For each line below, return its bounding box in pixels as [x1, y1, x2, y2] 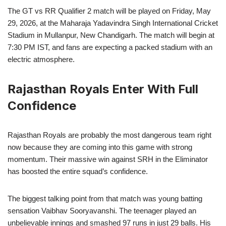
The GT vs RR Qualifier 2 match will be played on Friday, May [8, 6, 211, 15]
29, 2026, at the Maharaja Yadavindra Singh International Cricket [8, 18, 218, 27]
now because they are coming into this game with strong [8, 142, 192, 151]
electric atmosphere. [8, 54, 75, 64]
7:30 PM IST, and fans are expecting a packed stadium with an [8, 42, 212, 51]
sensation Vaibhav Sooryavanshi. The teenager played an [8, 206, 196, 215]
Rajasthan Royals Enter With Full [8, 81, 198, 96]
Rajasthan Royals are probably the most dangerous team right [8, 130, 211, 139]
